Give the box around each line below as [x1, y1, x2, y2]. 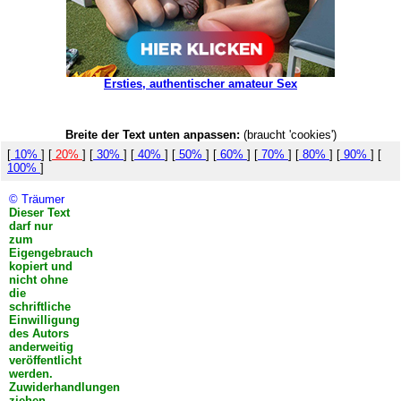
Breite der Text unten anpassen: [64, 127, 240, 141]
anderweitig [8, 339, 73, 354]
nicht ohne [8, 272, 68, 286]
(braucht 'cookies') [239, 127, 337, 141]
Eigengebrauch [8, 245, 93, 260]
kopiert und [8, 259, 73, 273]
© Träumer [8, 192, 64, 206]
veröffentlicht [8, 353, 81, 367]
